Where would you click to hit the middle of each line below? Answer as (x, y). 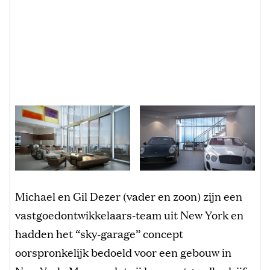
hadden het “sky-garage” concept (99, 234)
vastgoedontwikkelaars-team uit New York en (129, 215)
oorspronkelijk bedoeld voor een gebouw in (123, 252)
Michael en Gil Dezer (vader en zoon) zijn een (129, 196)
